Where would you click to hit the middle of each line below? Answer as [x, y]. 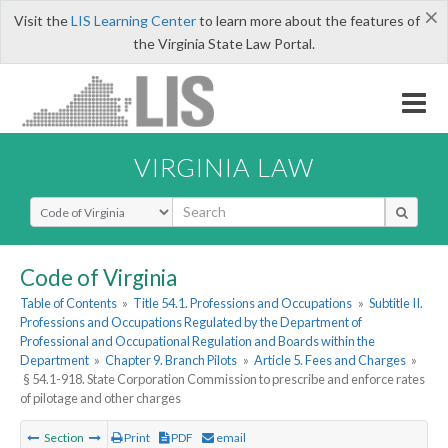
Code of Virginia [98, 277]
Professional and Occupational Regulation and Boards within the [197, 341]
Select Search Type [89, 205]
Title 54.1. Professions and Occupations [243, 303]
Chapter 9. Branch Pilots [171, 360]
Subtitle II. [395, 303]
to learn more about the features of [307, 20]
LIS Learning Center [133, 20]
